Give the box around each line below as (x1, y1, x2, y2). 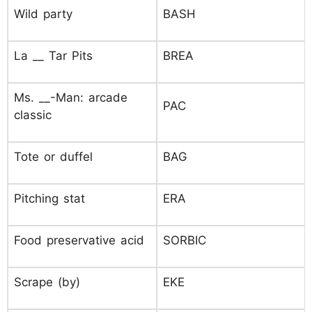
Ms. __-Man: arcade (14, 91, 127, 104)
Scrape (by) (14, 275, 80, 289)
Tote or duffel (14, 150, 93, 164)
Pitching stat (14, 192, 85, 205)
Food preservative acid (14, 233, 144, 247)
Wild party (14, 7, 72, 21)
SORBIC (163, 233, 206, 247)
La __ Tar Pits (14, 49, 93, 63)
